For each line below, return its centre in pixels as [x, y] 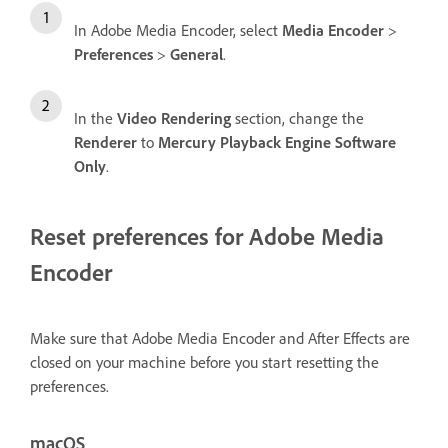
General [196, 53]
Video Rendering [174, 117]
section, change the [297, 117]
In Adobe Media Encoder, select [178, 29]
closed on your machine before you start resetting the [204, 361]
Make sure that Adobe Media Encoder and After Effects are [220, 337]
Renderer [105, 141]
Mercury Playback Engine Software [277, 141]
